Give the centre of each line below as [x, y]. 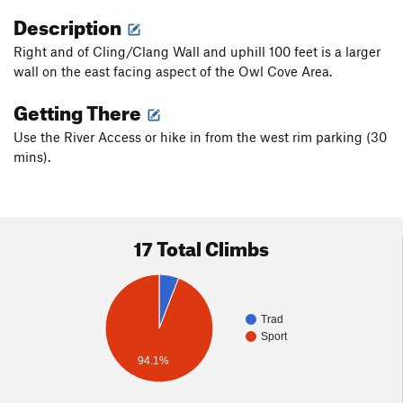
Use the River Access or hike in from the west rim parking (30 [200, 137]
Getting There [79, 110]
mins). [32, 157]
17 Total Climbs [201, 246]
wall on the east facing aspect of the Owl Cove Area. [173, 72]
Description [69, 24]
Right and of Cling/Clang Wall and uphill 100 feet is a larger [197, 52]
